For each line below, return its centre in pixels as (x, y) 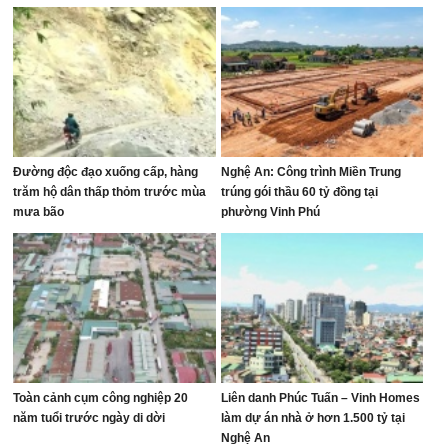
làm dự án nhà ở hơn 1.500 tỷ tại (312, 418)
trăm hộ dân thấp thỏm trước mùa (110, 192)
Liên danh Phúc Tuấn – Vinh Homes (320, 398)
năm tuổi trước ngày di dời (89, 418)
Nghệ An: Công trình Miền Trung (310, 172)
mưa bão (39, 212)
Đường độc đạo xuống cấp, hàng (106, 172)
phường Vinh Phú (270, 212)
